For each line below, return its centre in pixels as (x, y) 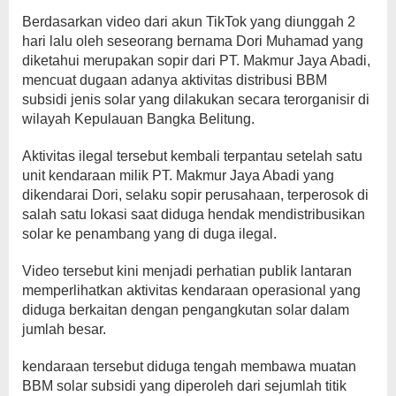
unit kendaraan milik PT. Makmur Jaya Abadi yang (178, 176)
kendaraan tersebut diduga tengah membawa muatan (189, 367)
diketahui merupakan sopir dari (121, 61)
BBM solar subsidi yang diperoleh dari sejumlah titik (184, 386)
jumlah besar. (64, 330)
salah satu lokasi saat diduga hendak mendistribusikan (194, 215)
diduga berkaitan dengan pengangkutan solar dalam (186, 310)
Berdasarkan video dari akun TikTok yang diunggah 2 (189, 22)
